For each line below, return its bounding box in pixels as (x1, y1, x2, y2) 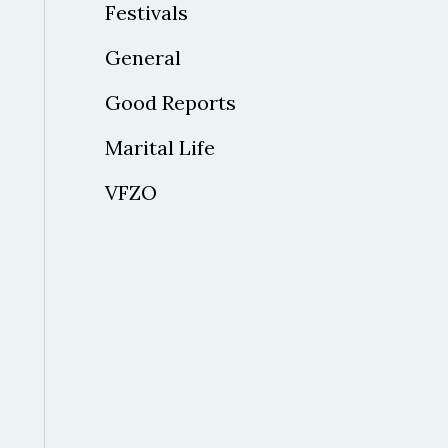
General (104, 44, 181, 70)
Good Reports (104, 89, 236, 115)
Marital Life (104, 134, 215, 160)
